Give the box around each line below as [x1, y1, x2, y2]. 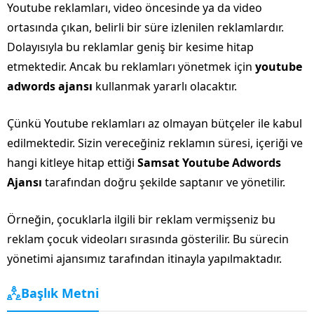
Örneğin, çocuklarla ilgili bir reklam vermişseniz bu [7, 211, 275, 227]
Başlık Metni [21, 284, 99, 301]
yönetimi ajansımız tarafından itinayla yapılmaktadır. [7, 250, 282, 266]
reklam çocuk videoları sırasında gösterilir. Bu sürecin [7, 231, 289, 247]
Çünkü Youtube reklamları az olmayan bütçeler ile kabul [7, 115, 302, 131]
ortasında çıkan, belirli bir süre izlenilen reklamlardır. [7, 19, 284, 35]
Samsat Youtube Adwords [137, 154, 281, 170]
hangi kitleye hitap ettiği [7, 154, 137, 170]
